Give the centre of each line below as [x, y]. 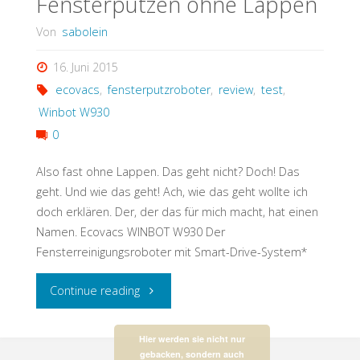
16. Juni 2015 [86, 67]
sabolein [84, 32]
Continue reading [95, 290]
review [235, 89]
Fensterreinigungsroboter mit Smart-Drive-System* [172, 252]
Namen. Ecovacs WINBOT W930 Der [130, 231]
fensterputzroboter [159, 89]
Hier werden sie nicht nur [192, 339]
